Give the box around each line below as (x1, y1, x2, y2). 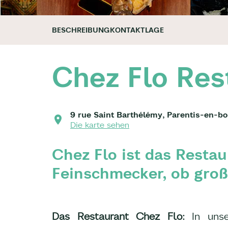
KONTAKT (110, 25, 145, 35)
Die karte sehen (70, 120, 129, 130)
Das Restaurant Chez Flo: (52, 210, 185, 222)
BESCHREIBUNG (52, 25, 110, 35)
